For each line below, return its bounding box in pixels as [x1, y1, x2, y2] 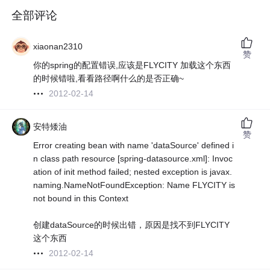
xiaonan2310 [33, 42, 83, 52]
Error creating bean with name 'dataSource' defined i [33, 140, 234, 151]
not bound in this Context [33, 193, 129, 204]
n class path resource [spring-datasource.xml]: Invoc [33, 154, 233, 164]
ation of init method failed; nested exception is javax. [33, 167, 233, 177]
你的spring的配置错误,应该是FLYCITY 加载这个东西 [33, 60, 231, 71]
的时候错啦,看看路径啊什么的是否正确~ [33, 74, 184, 84]
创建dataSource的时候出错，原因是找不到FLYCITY [33, 220, 230, 230]
